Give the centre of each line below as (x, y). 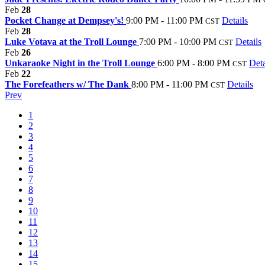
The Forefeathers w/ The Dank (68, 84)
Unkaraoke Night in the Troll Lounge (81, 63)
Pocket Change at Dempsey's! (65, 20)
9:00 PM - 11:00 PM (164, 20)
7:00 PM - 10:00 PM (178, 41)
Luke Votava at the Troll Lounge (72, 41)
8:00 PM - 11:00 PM (170, 84)
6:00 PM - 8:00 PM (194, 63)
